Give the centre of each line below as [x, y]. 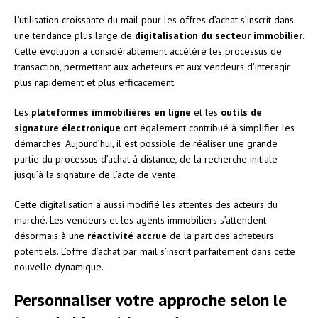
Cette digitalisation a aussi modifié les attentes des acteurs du [146, 204]
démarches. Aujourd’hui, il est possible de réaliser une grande [146, 143]
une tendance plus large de [75, 35]
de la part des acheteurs [220, 235]
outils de [241, 112]
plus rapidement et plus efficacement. [95, 82]
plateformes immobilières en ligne [111, 112]
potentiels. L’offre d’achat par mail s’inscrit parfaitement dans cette [155, 251]
